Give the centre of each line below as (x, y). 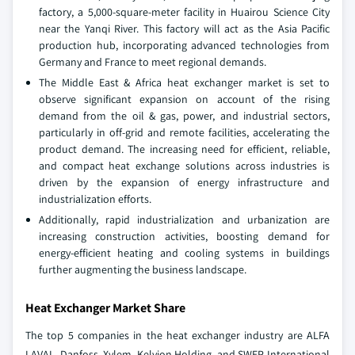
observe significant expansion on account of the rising (184, 99)
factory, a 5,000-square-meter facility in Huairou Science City (184, 12)
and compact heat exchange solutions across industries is (184, 166)
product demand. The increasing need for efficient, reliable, (184, 149)
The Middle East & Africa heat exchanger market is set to (184, 82)
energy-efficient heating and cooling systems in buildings (184, 253)
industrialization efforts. (95, 199)
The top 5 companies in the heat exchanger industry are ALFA (177, 335)
